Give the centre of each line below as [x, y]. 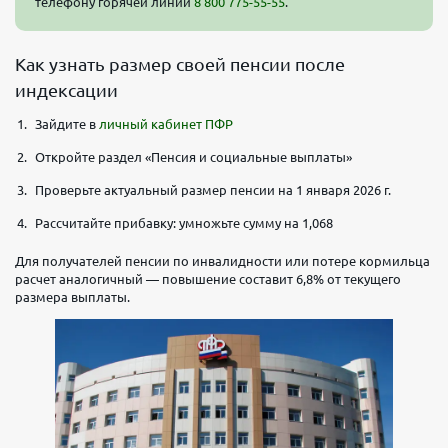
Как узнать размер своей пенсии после [180, 63]
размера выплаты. [72, 296]
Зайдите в [65, 123]
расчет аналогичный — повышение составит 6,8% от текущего [208, 278]
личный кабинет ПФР [164, 123]
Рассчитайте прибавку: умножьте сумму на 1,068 [184, 222]
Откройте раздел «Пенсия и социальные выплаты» [193, 156]
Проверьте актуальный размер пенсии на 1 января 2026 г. [213, 189]
